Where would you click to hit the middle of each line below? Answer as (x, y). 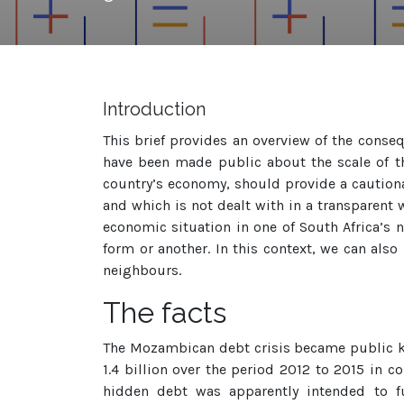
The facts (165, 312)
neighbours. (142, 270)
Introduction (154, 109)
